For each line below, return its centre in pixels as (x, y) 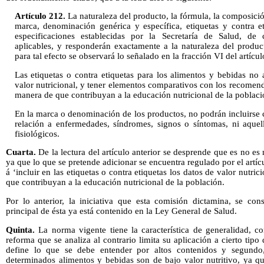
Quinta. (20, 230)
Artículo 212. (40, 16)
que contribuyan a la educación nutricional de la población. (115, 182)
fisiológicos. (37, 133)
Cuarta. (21, 152)
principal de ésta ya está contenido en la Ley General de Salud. (121, 211)
